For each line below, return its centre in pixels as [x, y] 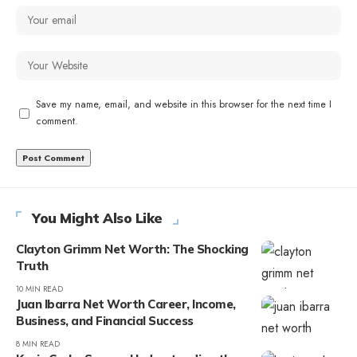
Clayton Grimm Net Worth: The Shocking [132, 249]
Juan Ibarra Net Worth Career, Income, [126, 304]
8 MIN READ [38, 344]
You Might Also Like [97, 218]
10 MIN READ [39, 289]
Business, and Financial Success [105, 321]
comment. [57, 122]
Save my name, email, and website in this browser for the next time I [184, 105]
